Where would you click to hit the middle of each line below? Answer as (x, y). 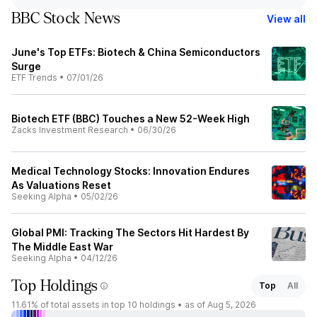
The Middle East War (62, 247)
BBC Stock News (66, 18)
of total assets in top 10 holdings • (110, 305)
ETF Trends (34, 77)
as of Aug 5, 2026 (220, 305)
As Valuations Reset (61, 185)
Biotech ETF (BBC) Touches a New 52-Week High (131, 119)
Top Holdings (54, 286)
